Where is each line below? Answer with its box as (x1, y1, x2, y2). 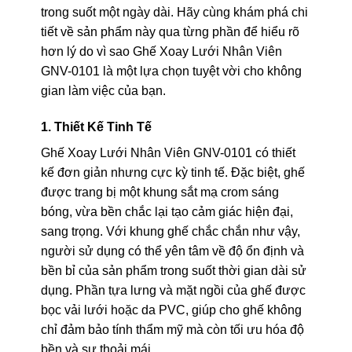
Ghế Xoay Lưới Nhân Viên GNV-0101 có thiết (40, 145, 295, 159)
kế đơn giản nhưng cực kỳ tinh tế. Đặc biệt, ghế (40, 165, 305, 179)
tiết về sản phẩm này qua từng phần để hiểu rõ (40, 25, 299, 39)
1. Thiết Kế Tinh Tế (40, 119, 152, 134)
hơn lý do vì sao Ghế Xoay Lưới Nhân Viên (40, 45, 282, 59)
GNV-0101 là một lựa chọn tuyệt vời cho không (40, 64, 302, 79)
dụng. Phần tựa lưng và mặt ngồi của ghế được (40, 283, 306, 297)
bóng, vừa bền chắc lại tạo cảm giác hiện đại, (40, 204, 293, 218)
